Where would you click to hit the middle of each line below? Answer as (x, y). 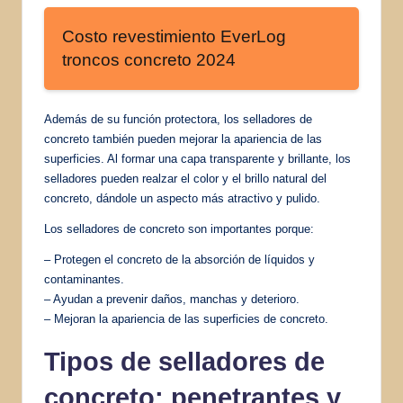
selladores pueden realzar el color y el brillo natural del (185, 178)
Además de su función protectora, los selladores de (178, 119)
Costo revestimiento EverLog (174, 36)
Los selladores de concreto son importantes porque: (179, 228)
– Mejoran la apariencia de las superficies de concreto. (186, 318)
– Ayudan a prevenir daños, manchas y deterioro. (172, 299)
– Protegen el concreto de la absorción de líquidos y (179, 259)
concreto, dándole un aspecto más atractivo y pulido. (182, 198)
